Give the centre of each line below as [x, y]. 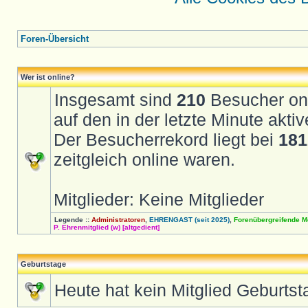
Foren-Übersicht [55, 39]
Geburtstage [43, 264]
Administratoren [118, 220]
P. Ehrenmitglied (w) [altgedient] [107, 227]
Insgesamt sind [115, 100]
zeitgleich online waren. [144, 159]
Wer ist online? [48, 77]
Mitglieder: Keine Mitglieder [159, 199]
